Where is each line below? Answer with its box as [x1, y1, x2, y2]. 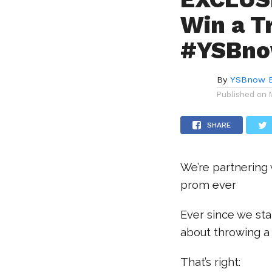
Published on [217, 90, 267, 99]
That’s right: [180, 256, 241, 268]
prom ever [180, 178, 237, 191]
